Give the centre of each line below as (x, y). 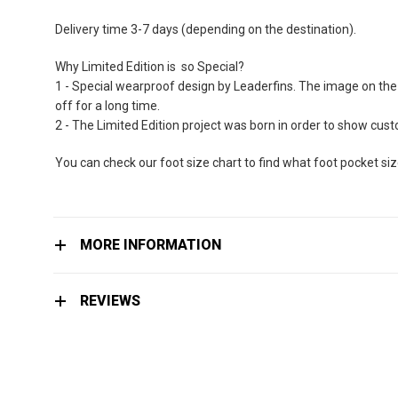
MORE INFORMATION (151, 245)
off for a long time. (107, 106)
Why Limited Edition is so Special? (150, 67)
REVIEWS (110, 301)
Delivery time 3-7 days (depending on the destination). (206, 29)
